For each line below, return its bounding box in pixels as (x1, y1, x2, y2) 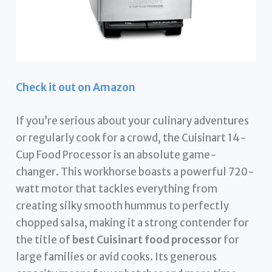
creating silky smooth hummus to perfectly (16, 199, 229, 212)
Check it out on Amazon (16, 80, 136, 94)
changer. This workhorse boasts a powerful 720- (16, 165, 255, 178)
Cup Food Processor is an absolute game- (16, 148, 217, 161)
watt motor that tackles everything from (16, 182, 218, 195)
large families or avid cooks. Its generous (16, 250, 217, 263)
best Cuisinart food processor (72, 233, 222, 246)
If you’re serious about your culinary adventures (16, 114, 250, 127)
